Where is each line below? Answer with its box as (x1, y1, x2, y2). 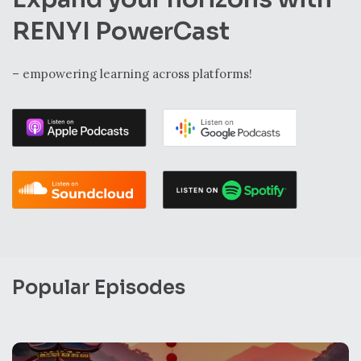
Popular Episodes (12, 275, 185, 300)
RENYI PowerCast (12, 16, 230, 48)
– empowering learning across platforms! (12, 66, 252, 82)
